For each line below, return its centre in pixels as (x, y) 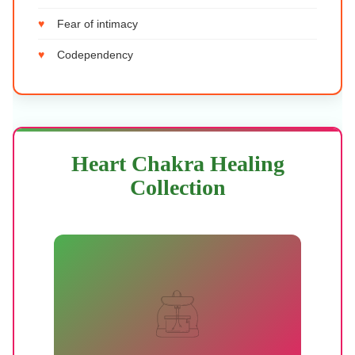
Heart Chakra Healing (177, 164)
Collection (177, 187)
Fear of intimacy (97, 24)
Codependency (95, 55)
